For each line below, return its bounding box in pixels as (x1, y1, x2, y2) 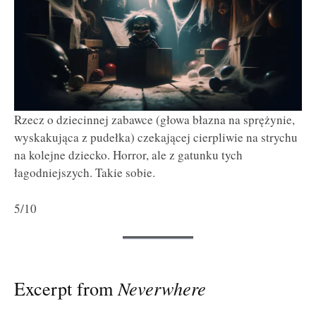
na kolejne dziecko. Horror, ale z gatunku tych (14, 147, 243, 164)
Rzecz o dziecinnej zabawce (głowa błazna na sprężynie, (14, 111, 295, 128)
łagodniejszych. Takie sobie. (14, 164, 155, 181)
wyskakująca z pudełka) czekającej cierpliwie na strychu (14, 129, 298, 146)
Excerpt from (14, 276, 118, 301)
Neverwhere (118, 276, 206, 301)
